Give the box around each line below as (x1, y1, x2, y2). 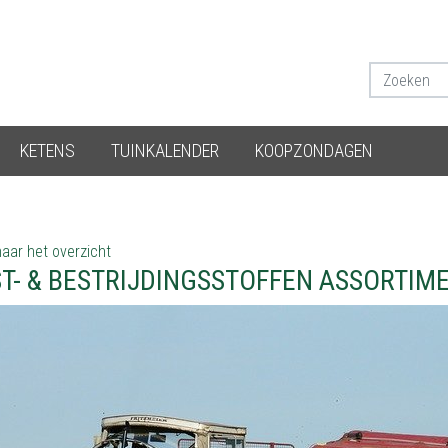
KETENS (20, 140, 75, 161)
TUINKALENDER (111, 140, 219, 161)
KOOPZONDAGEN (255, 140, 373, 161)
